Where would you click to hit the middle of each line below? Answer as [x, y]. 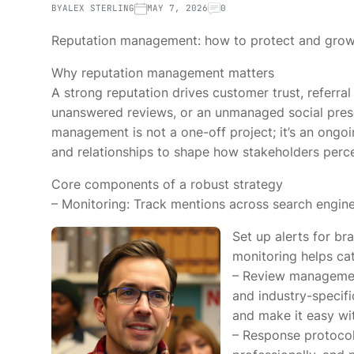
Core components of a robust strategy [167, 184]
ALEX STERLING [98, 8]
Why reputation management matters [163, 73]
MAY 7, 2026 [177, 8]
